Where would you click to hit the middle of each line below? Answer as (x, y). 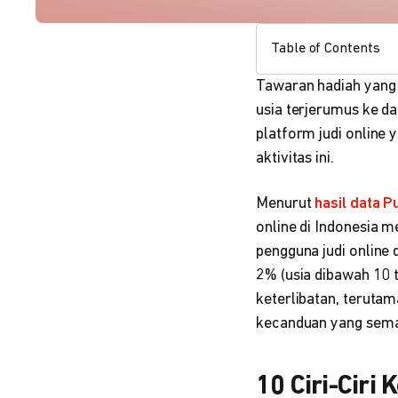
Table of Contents (326, 49)
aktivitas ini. (295, 159)
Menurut (286, 204)
